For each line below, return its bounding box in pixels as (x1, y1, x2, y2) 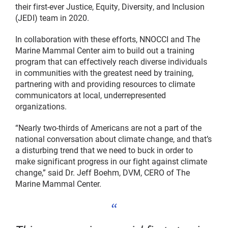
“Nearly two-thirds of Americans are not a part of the (15, 122, 202, 133)
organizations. (15, 101, 67, 112)
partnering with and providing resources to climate (15, 78, 195, 90)
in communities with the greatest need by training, (15, 67, 193, 78)
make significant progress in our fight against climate (15, 156, 207, 167)
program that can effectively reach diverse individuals (15, 56, 207, 67)
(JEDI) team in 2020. (15, 12, 91, 23)
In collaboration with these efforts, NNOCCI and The (15, 34, 200, 45)
